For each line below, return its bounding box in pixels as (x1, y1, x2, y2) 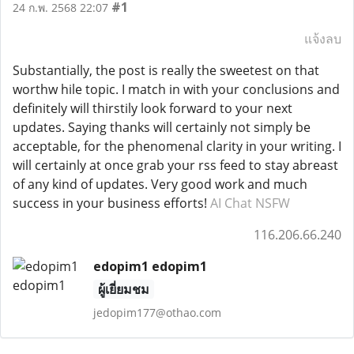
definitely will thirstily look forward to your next (13, 100, 292, 117)
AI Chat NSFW (210, 194, 290, 212)
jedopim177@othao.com (92, 305, 221, 320)
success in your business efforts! (13, 194, 210, 212)
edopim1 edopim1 (92, 258, 207, 275)
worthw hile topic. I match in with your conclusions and (13, 81, 340, 98)
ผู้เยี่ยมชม (97, 281, 149, 298)
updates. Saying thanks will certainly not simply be (13, 119, 311, 136)
